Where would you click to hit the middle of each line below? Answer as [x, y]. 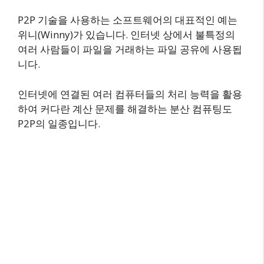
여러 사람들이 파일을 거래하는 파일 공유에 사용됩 [130, 49]
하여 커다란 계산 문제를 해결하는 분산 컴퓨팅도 [125, 108]
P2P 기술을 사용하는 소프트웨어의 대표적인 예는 [128, 20]
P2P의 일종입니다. [59, 123]
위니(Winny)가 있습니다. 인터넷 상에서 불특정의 [126, 35]
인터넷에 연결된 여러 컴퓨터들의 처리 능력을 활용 [130, 94]
